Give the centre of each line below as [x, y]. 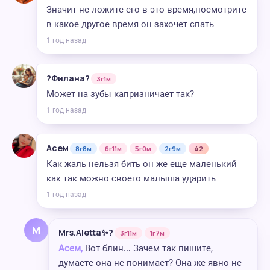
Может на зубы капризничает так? [120, 94]
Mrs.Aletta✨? [86, 232]
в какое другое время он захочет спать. [131, 24]
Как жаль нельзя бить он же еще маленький [142, 164]
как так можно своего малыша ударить [131, 178]
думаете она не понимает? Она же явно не [150, 263]
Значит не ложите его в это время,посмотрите [146, 10]
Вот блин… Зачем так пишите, [148, 248]
